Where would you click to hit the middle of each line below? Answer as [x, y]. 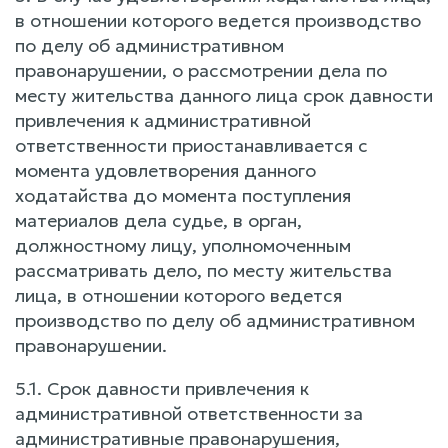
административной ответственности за [189, 413]
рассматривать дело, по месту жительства [203, 270]
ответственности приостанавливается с [191, 145]
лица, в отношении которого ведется [178, 295]
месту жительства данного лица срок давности [224, 95]
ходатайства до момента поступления [183, 195]
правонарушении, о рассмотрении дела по [201, 70]
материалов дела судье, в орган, [158, 220]
